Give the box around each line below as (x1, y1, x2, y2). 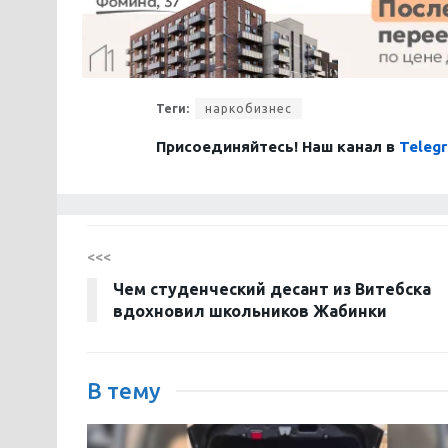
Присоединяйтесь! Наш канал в (156, 138, 399, 156)
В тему (87, 378, 161, 404)
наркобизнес (205, 102, 292, 116)
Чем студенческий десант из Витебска (113, 280, 431, 299)
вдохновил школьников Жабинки (113, 302, 387, 321)
